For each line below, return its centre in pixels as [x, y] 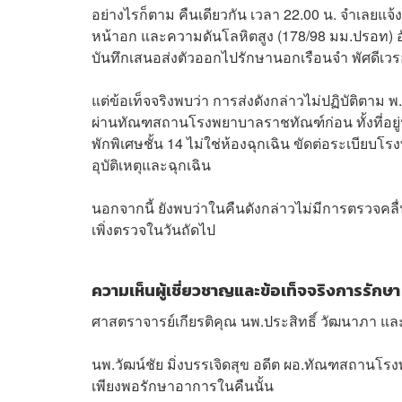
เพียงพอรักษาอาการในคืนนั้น [183, 385]
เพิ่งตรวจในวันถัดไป [153, 229]
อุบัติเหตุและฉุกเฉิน [151, 164]
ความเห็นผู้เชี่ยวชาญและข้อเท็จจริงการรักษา [246, 290]
